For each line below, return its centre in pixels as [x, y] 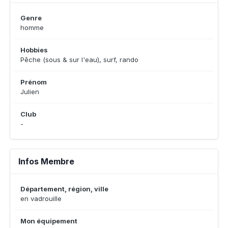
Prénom [34, 82]
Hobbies [34, 50]
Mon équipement [49, 221]
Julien [30, 91]
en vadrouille [41, 198]
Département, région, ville [64, 189]
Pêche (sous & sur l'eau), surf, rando [79, 59]
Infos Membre [46, 161]
